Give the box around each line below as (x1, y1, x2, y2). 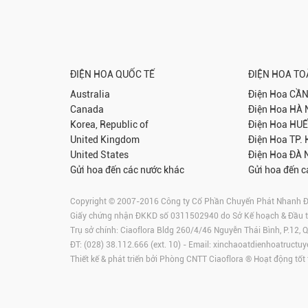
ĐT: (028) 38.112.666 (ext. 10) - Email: (70, 239, 213, 250)
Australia (70, 88, 110, 100)
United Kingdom (70, 133, 140, 145)
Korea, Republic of (70, 118, 148, 130)
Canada (70, 103, 104, 115)
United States (70, 148, 129, 160)
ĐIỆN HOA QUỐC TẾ (70, 68, 155, 80)
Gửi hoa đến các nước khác (70, 164, 184, 175)
